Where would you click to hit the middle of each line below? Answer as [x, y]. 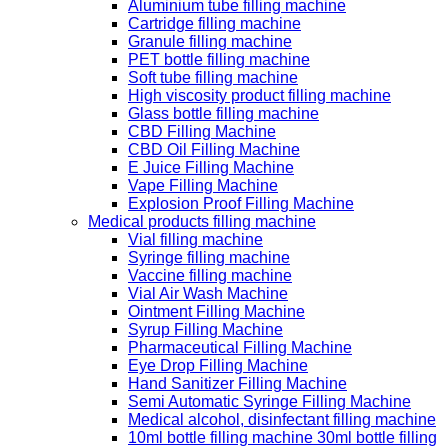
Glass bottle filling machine [223, 113]
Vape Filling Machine [203, 185]
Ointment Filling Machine [216, 311]
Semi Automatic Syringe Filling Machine [269, 401]
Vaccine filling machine [210, 275]
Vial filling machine [195, 239]
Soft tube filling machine [213, 77]
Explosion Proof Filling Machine [241, 203]
